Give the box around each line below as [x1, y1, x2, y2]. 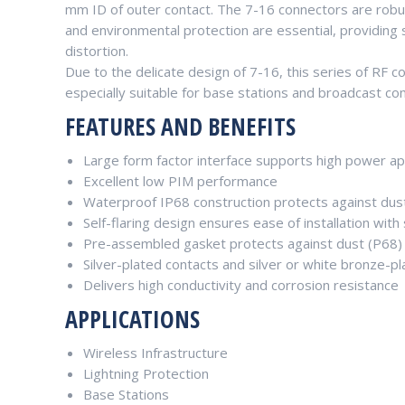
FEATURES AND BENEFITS [65, 109, 296, 143]
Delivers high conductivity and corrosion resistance [83, 275, 399, 294]
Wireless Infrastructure [83, 343, 228, 362]
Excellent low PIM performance [83, 171, 278, 190]
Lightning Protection [83, 363, 209, 382]
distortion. [65, 41, 128, 60]
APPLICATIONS [65, 302, 200, 335]
